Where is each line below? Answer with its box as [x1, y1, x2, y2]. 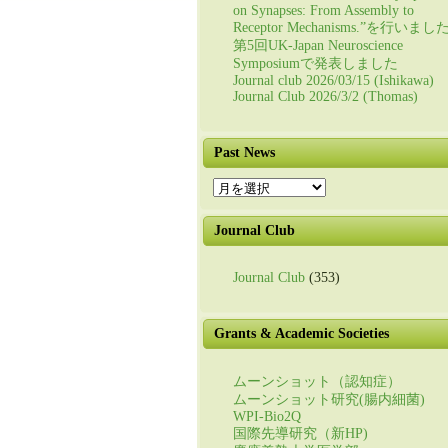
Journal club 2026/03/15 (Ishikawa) [233, 73, 434, 88]
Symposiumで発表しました [233, 56, 398, 71]
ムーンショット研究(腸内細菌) [233, 392, 425, 407]
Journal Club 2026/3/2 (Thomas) [233, 89, 418, 104]
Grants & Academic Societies [214, 326, 389, 341]
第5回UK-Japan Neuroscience [233, 38, 403, 53]
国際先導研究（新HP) [233, 426, 368, 441]
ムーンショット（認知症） [233, 374, 401, 389]
